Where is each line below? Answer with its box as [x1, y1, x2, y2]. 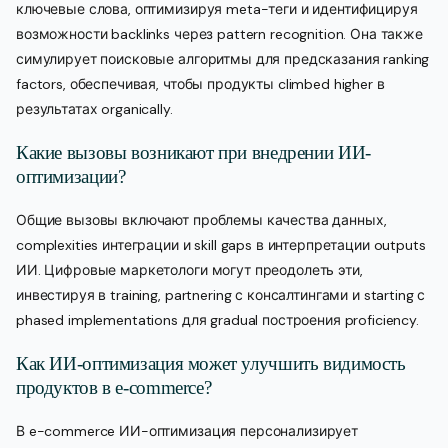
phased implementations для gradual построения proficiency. [16, 311, 419, 330]
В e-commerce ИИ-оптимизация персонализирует [16, 422, 358, 441]
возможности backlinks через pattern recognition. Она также [16, 25, 423, 44]
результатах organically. [16, 100, 173, 119]
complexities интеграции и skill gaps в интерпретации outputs [16, 236, 426, 255]
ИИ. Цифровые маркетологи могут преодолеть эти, [16, 261, 363, 280]
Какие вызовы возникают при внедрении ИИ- [16, 142, 371, 164]
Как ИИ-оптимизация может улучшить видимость [16, 353, 406, 375]
